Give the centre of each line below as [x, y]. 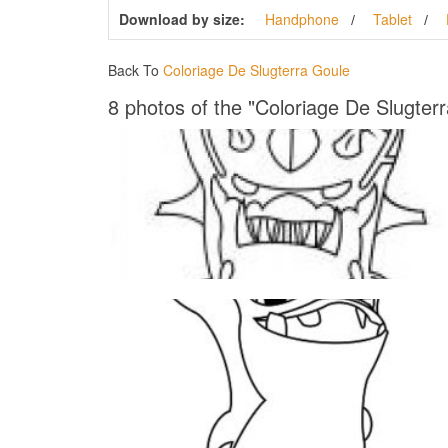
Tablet [392, 19]
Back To [135, 70]
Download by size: [181, 19]
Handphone [301, 19]
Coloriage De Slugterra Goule [256, 70]
